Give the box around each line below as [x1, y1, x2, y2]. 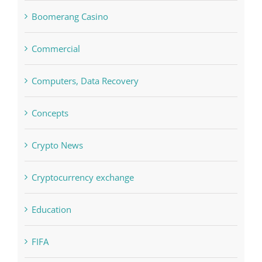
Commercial [31, 80, 80, 92]
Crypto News [31, 177, 83, 189]
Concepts [31, 144, 68, 157]
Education [31, 241, 71, 253]
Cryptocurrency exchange [31, 209, 134, 221]
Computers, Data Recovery [31, 112, 139, 125]
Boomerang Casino [31, 48, 108, 60]
